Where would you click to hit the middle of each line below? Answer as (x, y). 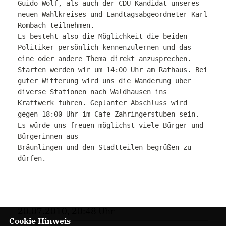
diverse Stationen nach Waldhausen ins (92, 92)
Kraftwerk (38, 103)
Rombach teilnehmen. (56, 25)
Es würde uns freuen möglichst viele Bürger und (110, 125)
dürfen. (32, 158)
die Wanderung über (155, 81)
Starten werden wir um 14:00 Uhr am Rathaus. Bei (112, 70)
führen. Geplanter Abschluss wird (123, 103)
